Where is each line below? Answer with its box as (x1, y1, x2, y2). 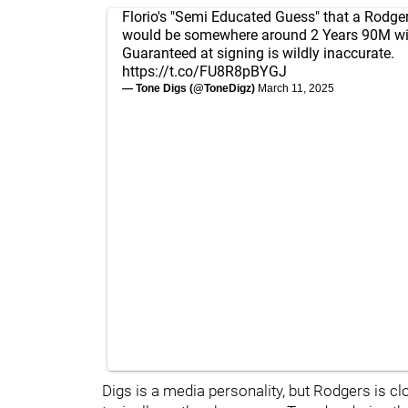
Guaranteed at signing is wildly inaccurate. (122, 44, 394, 62)
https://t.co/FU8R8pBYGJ (122, 62, 287, 80)
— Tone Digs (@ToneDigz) (122, 81, 258, 95)
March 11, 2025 (258, 81, 334, 95)
